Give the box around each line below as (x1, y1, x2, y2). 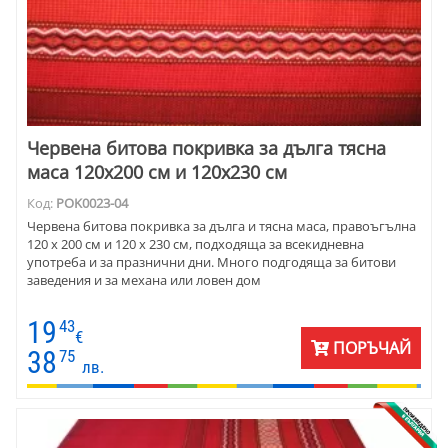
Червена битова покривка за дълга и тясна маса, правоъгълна (27, 217, 416, 236)
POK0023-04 (56, 194, 128, 213)
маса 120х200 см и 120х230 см (27, 160, 287, 185)
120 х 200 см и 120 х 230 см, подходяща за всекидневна (27, 235, 364, 254)
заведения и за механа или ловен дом (27, 271, 261, 290)
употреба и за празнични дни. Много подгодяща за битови (27, 253, 396, 272)
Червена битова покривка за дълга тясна (27, 136, 386, 161)
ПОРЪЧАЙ (329, 337, 411, 360)
